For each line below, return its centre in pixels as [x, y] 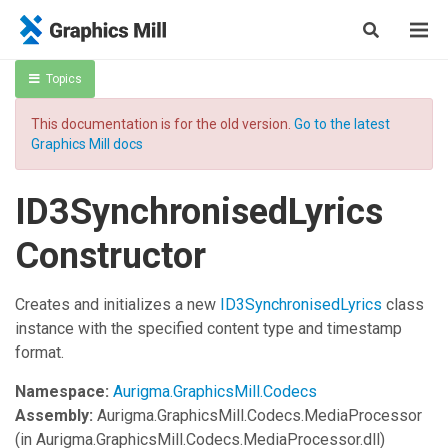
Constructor [110, 256]
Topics [63, 79]
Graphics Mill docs [87, 144]
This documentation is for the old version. [162, 124]
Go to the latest [342, 124]
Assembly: [54, 415]
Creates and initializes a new [117, 304]
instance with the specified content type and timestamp [208, 328]
